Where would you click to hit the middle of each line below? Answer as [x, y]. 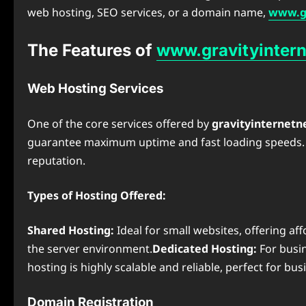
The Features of [92, 50]
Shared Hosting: [71, 230]
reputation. [56, 161]
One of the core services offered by [120, 124]
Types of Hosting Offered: [97, 195]
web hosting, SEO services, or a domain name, [148, 12]
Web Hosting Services [95, 88]
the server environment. [90, 249]
